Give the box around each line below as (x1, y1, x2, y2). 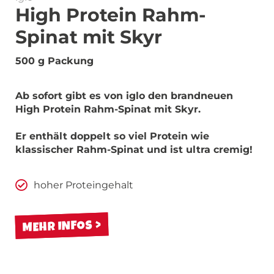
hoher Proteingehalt (34, 179, 133, 191)
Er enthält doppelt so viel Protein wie (15, 130, 209, 142)
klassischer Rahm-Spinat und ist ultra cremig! (15, 144, 253, 155)
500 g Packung (15, 55, 94, 67)
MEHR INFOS (22, 217, 93, 235)
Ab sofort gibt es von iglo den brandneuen (15, 90, 233, 102)
